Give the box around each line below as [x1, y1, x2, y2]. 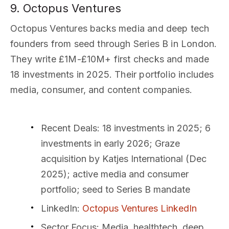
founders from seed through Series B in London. [10, 38, 217, 49]
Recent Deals [41, 123, 97, 133]
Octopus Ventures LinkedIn [82, 203, 197, 214]
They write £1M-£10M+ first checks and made [10, 54, 210, 64]
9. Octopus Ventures [10, 2, 121, 15]
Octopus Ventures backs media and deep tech [10, 23, 210, 34]
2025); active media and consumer [41, 169, 189, 179]
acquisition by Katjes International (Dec [41, 153, 207, 164]
